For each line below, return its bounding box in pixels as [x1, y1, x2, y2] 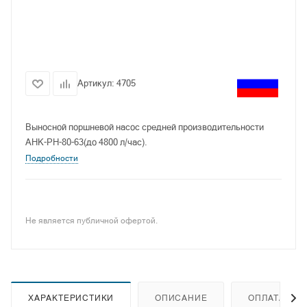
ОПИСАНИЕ [155, 293, 208, 303]
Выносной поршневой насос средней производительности [25, 122, 264, 132]
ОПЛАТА [248, 293, 286, 303]
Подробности [25, 153, 78, 163]
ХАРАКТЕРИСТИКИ [28, 293, 114, 303]
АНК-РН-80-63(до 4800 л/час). [25, 137, 147, 147]
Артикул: [77, 78, 116, 88]
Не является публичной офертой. [25, 216, 158, 225]
